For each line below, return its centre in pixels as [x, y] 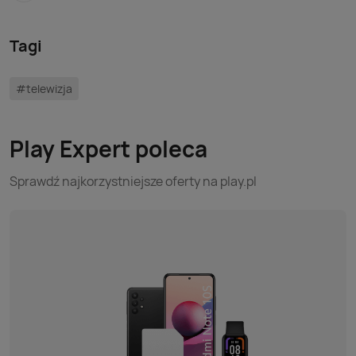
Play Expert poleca [108, 149]
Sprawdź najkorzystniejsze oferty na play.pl [133, 181]
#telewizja [44, 89]
